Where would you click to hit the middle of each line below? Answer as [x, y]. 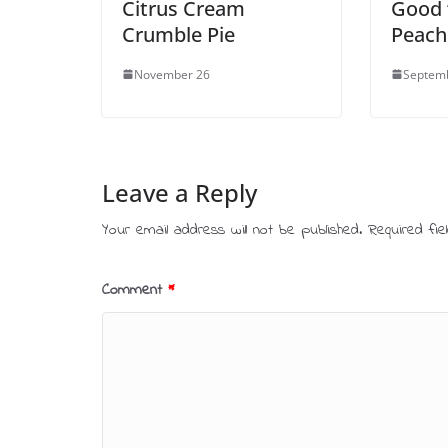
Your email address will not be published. [232, 229]
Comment [135, 289]
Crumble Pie [178, 34]
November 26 [172, 74]
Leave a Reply [179, 192]
